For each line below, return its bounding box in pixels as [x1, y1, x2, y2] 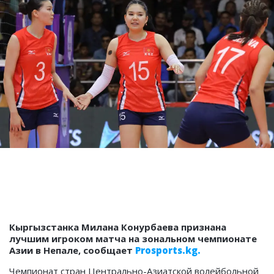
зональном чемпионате [142, 232, 257, 245]
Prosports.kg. [135, 243, 201, 256]
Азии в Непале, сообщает [9, 243, 135, 256]
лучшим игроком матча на [9, 232, 142, 245]
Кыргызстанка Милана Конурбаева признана [9, 220, 226, 233]
